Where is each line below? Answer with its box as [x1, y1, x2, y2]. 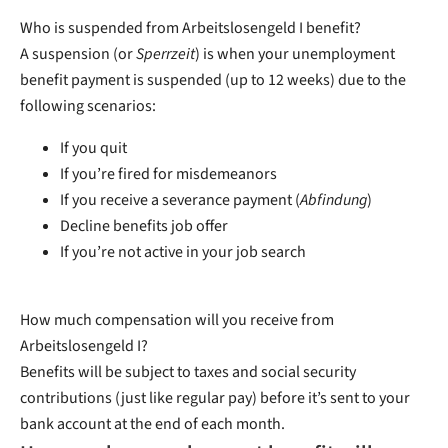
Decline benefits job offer [60, 215, 228, 238]
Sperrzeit [136, 43, 195, 66]
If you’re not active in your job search [60, 241, 306, 264]
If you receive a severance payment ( [60, 189, 300, 212]
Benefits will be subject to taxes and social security [20, 361, 356, 384]
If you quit [60, 137, 127, 160]
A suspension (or [20, 43, 136, 66]
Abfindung [300, 189, 367, 212]
